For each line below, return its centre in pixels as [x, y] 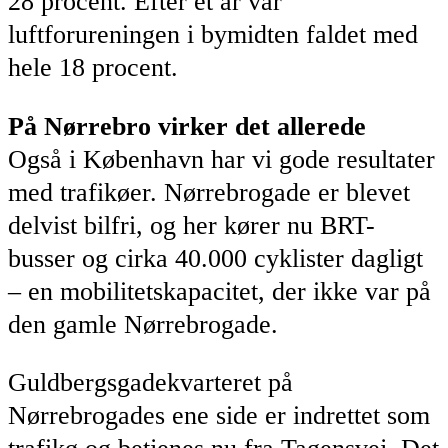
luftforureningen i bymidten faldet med [213, 35]
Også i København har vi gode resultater [221, 159]
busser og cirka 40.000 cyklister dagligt [215, 258]
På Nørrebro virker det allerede [187, 126]
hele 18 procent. [93, 68]
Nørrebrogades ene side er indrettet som [219, 416]
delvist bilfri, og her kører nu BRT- [191, 225]
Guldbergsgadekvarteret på [150, 383]
